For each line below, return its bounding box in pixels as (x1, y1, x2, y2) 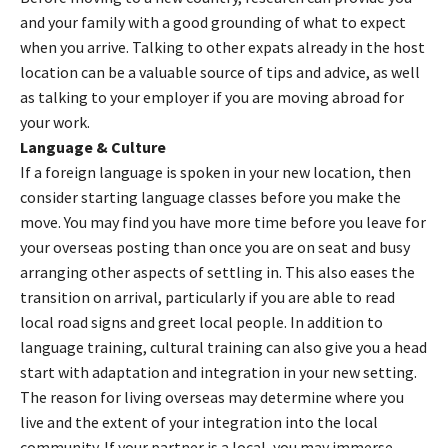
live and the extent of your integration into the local (20, 411, 378, 432)
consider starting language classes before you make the (20, 186, 401, 207)
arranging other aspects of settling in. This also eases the (20, 261, 415, 282)
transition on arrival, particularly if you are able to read (20, 286, 395, 307)
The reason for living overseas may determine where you (20, 386, 404, 407)
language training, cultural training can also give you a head (20, 336, 427, 357)
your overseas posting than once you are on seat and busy (20, 236, 410, 257)
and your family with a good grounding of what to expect (20, 11, 406, 32)
